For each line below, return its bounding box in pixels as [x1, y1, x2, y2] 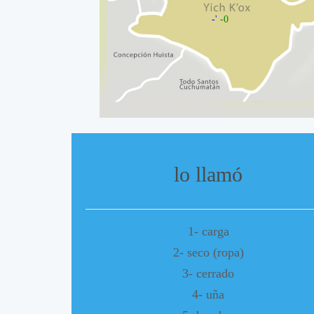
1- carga [187, 224, 229, 238]
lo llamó [174, 162, 243, 186]
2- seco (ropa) [172, 245, 244, 259]
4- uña [192, 287, 224, 301]
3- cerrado [182, 266, 234, 280]
